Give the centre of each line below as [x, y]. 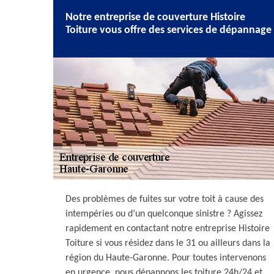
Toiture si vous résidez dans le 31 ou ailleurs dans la [168, 243]
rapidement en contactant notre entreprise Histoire [168, 229]
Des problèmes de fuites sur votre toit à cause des [165, 199]
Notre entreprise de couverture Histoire [155, 17]
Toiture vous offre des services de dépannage [168, 30]
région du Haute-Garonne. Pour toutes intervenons [166, 258]
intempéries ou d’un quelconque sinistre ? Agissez [164, 214]
